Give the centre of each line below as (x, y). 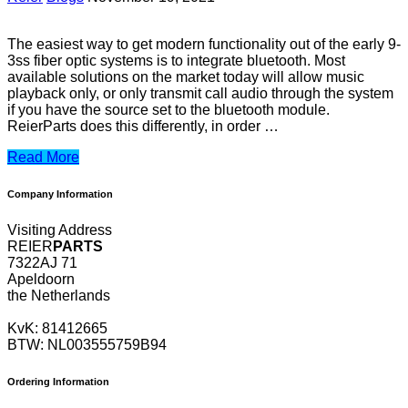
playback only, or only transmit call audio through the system (200, 94)
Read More (43, 158)
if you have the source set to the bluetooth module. (168, 110)
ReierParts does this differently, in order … (143, 127)
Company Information (60, 194)
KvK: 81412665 (57, 328)
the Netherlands (59, 296)
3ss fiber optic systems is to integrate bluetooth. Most (176, 61)
